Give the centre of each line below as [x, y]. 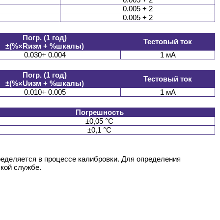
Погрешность [99, 112]
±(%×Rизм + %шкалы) [45, 46]
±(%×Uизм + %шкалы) [45, 83]
